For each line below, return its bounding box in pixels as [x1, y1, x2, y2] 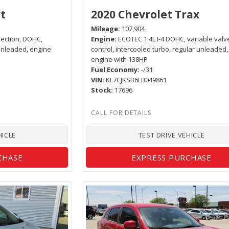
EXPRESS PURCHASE [131, 152, 212, 163]
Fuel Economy [91, 64, 138, 74]
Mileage [91, 24, 119, 33]
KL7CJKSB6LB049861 [106, 75, 167, 84]
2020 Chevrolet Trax [91, 7, 200, 21]
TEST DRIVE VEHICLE [138, 130, 205, 140]
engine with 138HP [91, 54, 148, 64]
